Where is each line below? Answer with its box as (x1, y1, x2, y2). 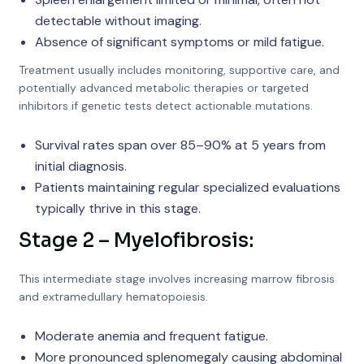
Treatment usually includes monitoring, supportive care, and (18, 63, 340, 77)
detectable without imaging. (34, 12, 201, 29)
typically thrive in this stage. (34, 200, 201, 217)
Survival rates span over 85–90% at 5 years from (34, 136, 326, 154)
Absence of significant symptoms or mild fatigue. (34, 33, 324, 50)
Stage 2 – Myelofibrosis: (18, 228, 253, 253)
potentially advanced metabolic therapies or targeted (18, 80, 309, 95)
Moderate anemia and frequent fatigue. (34, 327, 268, 344)
